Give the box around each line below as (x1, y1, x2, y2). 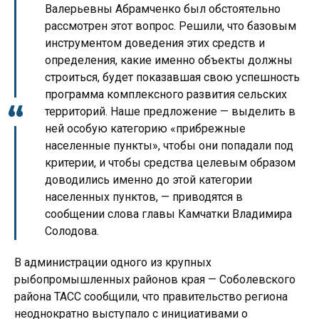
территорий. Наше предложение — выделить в (45, 105, 296, 119)
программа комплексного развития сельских (45, 88, 287, 102)
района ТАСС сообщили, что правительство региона (14, 290, 288, 304)
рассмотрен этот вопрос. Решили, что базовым (45, 19, 296, 33)
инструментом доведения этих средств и (45, 36, 265, 51)
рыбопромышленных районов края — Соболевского (14, 273, 296, 287)
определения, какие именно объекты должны (45, 53, 293, 68)
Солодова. (45, 224, 99, 239)
